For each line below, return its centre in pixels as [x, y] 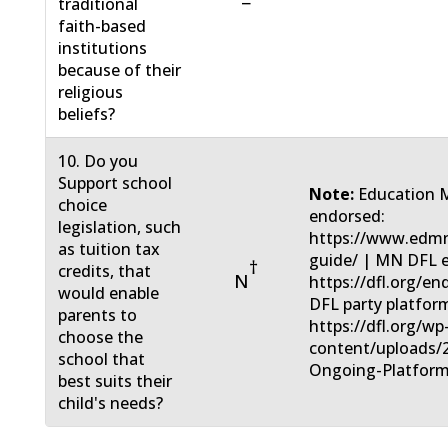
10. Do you [98, 161]
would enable [109, 293]
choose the [101, 337]
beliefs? [87, 114]
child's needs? [111, 403]
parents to [98, 315]
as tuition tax [109, 249]
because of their [120, 70]
